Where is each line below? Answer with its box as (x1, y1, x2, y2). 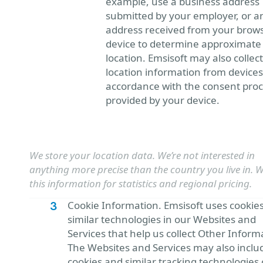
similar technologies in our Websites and (68, 213, 256, 226)
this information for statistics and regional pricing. (29, 177, 252, 190)
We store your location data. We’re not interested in (29, 149, 255, 162)
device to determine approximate (106, 37, 261, 50)
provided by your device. (106, 93, 220, 107)
